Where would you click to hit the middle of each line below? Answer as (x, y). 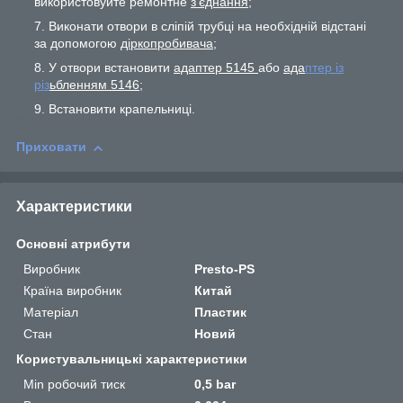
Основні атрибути (73, 243)
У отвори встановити (111, 68)
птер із (324, 68)
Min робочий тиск (74, 384)
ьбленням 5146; (96, 85)
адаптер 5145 (216, 68)
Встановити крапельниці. (122, 109)
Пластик (221, 312)
